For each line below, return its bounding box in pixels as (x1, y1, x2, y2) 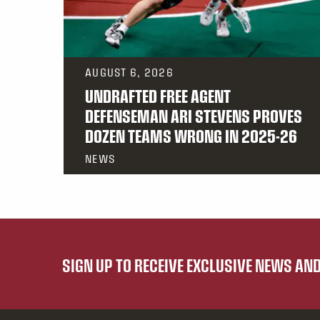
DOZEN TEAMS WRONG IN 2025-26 (85, 126, 297, 146)
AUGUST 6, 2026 (85, 66, 174, 79)
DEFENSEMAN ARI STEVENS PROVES (85, 106, 302, 126)
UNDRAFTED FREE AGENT (85, 86, 231, 106)
